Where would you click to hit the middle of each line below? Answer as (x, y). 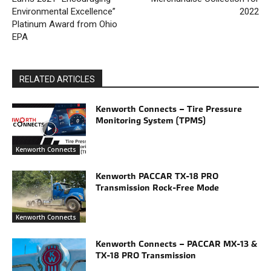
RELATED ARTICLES (57, 79)
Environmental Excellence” (64, 11)
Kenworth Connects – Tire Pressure (169, 109)
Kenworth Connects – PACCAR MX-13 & (177, 243)
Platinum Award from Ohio (65, 24)
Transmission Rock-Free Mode (158, 188)
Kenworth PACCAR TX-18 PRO (157, 176)
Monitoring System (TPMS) (151, 120)
